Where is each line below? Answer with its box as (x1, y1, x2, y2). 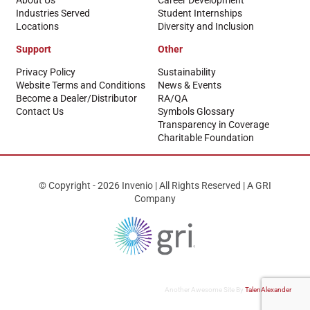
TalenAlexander (245, 285, 292, 293)
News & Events (157, 80, 221, 91)
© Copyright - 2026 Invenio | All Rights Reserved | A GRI (39, 180, 271, 192)
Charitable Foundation (157, 132, 254, 144)
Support (15, 44, 51, 55)
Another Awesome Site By (165, 285, 246, 293)
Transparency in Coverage (157, 119, 269, 131)
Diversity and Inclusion (157, 21, 254, 33)
